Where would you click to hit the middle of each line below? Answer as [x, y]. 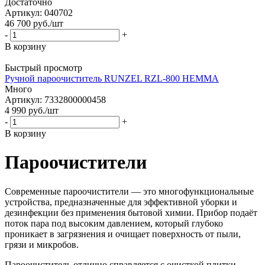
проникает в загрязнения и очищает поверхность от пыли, [123, 234]
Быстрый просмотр [43, 67]
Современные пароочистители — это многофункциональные [129, 191]
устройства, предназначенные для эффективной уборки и [121, 202]
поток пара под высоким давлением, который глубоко [114, 223]
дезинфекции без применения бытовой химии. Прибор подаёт [131, 212]
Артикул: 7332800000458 [55, 99]
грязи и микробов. [42, 244]
